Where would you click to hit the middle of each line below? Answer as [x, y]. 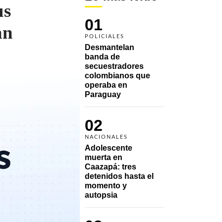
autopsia [101, 195]
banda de [102, 56]
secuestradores [114, 66]
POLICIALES [105, 36]
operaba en [106, 85]
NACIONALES [106, 137]
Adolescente [109, 148]
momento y [106, 185]
